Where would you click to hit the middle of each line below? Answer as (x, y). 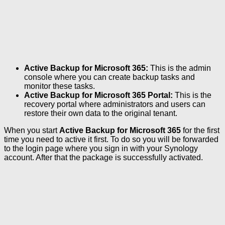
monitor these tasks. (60, 86)
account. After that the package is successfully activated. (103, 157)
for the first (200, 130)
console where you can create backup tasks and (109, 77)
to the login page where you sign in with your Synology (101, 148)
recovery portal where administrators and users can (115, 104)
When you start (32, 130)
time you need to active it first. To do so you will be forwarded (111, 139)
